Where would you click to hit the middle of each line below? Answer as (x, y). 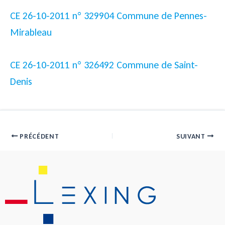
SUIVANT (192, 136)
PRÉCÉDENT (38, 136)
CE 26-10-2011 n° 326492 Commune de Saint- (104, 65)
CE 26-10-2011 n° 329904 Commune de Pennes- (108, 16)
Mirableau (31, 32)
